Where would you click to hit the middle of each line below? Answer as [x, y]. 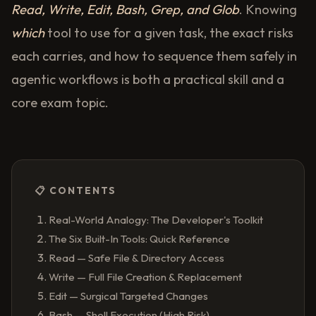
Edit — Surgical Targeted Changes [128, 296]
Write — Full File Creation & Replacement [145, 277]
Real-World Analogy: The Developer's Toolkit [156, 220]
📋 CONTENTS [75, 191]
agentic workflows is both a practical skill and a [148, 80]
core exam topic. [60, 103]
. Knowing [268, 10]
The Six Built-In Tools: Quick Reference [139, 239]
